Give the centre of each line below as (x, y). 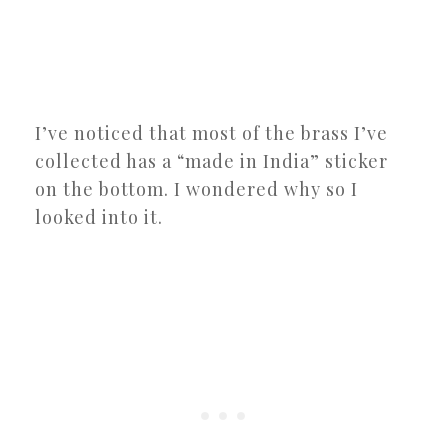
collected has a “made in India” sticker (211, 160)
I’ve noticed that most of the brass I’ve (211, 132)
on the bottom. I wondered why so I (196, 188)
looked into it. (99, 216)
